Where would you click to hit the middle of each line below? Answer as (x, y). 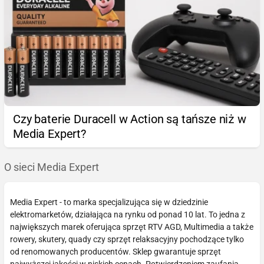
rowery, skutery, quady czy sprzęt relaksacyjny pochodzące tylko (127, 239)
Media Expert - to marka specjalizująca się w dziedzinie (109, 202)
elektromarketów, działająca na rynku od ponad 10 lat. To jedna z (128, 214)
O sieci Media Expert (52, 167)
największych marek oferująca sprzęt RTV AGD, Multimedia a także (132, 227)
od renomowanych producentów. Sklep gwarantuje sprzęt (115, 251)
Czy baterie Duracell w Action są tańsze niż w (130, 119)
